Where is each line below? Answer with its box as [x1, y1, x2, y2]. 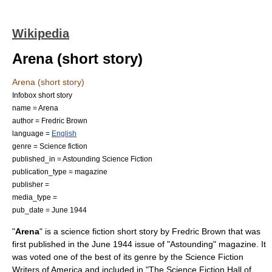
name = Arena [12, 104, 58, 112]
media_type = [12, 193, 57, 201]
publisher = [12, 180, 49, 188]
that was [226, 226, 260, 236]
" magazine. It [213, 239, 266, 249]
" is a [39, 226, 61, 236]
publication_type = [12, 168, 75, 175]
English [52, 129, 76, 137]
